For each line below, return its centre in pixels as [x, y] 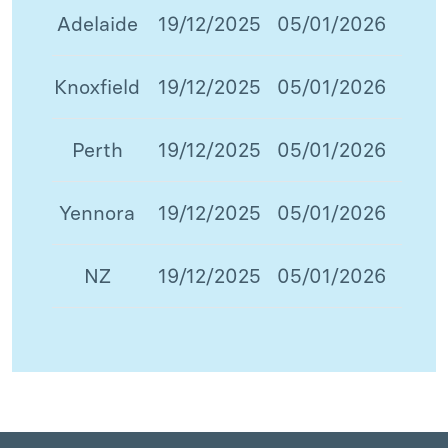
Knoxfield [97, 87]
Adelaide [97, 24]
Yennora [97, 213]
